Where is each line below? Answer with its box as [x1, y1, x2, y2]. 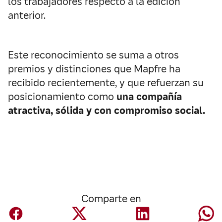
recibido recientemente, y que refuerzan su [8, 76, 204, 90]
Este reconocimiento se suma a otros [8, 49, 179, 62]
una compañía [116, 90, 182, 104]
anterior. [8, 9, 46, 22]
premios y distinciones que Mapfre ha [8, 62, 180, 76]
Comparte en [81, 192, 141, 206]
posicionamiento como [8, 90, 116, 104]
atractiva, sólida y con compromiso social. [8, 104, 205, 117]
